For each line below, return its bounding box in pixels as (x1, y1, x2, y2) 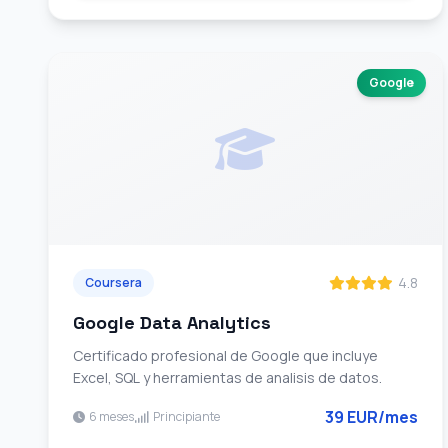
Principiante (153, 408, 220, 425)
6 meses (89, 408, 134, 425)
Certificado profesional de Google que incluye (73, 346, 378, 365)
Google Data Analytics (73, 311, 271, 334)
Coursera (85, 274, 142, 291)
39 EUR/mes (324, 406, 418, 428)
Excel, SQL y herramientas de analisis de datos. (73, 368, 382, 387)
